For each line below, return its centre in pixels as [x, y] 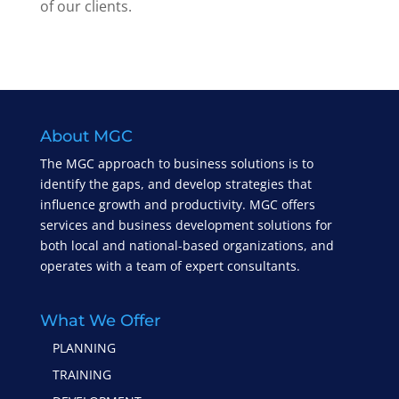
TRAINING [81, 375]
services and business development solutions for [186, 225]
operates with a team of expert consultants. [170, 266]
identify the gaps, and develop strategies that [175, 184]
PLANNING [84, 348]
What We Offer [100, 321]
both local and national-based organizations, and [187, 246]
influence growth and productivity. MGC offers [177, 205]
